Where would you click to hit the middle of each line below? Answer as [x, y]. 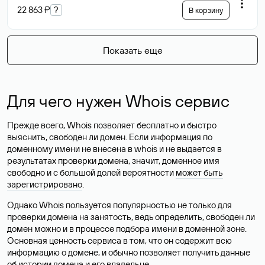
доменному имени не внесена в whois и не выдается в [114, 149]
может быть [199, 172]
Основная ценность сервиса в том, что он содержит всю [119, 240]
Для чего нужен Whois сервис [118, 101]
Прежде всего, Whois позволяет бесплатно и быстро [112, 125]
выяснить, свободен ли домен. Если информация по [110, 137]
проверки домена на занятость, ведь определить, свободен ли [131, 217]
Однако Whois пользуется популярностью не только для [119, 205]
